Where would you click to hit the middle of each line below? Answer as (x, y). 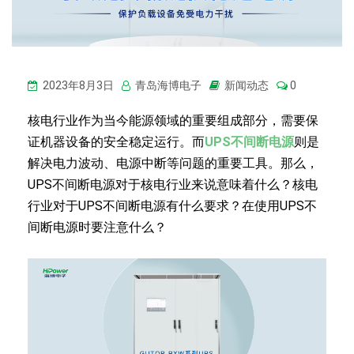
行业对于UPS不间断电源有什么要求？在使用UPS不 (172, 206)
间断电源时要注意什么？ (97, 227)
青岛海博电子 (167, 85)
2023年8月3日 (77, 85)
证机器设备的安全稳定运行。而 (116, 142)
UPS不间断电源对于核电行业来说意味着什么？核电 (173, 185)
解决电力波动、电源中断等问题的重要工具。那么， (173, 163)
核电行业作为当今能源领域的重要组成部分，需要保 (173, 121)
